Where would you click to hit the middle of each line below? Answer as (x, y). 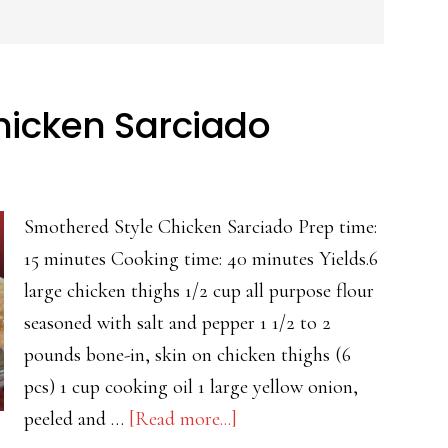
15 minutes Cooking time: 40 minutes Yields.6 (201, 259)
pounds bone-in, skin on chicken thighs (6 (187, 355)
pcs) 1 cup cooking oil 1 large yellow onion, (191, 387)
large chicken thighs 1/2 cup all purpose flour (199, 291)
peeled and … (76, 419)
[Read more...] (183, 419)
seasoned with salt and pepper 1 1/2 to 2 (177, 323)
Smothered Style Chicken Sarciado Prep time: (200, 227)
